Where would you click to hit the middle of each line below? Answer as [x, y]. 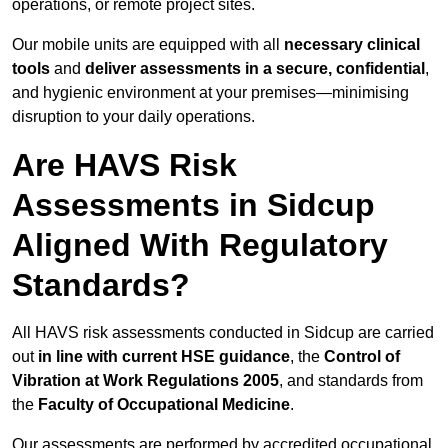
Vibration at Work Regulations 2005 [145, 381]
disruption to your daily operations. [133, 117]
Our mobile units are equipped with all [148, 45]
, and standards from [351, 381]
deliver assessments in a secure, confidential [255, 69]
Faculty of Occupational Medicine [164, 405]
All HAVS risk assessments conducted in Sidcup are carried [223, 333]
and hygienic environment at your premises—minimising [210, 93]
